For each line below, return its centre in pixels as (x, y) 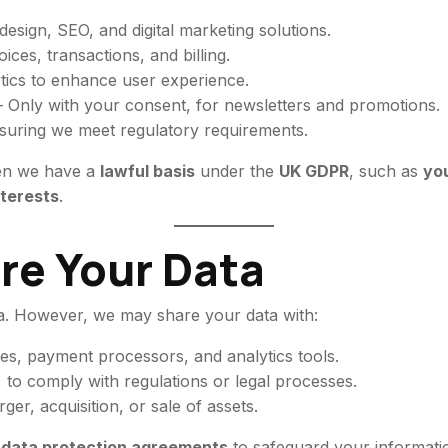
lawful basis (148, 171)
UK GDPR (314, 171)
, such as (386, 171)
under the (237, 171)
